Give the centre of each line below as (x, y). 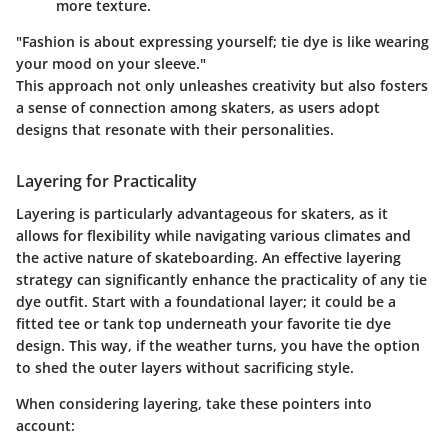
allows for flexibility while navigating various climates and (213, 235)
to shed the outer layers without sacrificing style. (185, 367)
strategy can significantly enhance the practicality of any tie (221, 279)
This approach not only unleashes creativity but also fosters (222, 86)
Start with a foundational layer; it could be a (244, 301)
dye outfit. (54, 301)
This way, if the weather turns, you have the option (242, 345)
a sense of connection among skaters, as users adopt (198, 108)
